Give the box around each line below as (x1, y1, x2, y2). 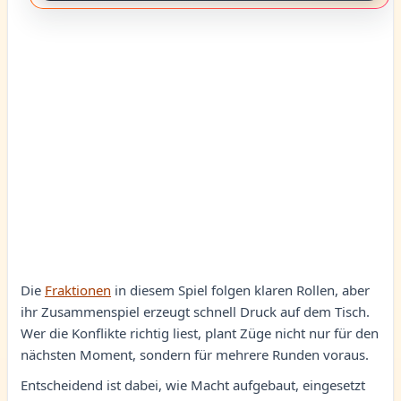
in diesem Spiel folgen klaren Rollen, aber (111, 281, 370, 299)
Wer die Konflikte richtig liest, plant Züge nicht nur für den (21, 324, 379, 342)
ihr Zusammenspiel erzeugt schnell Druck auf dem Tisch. (21, 303, 370, 320)
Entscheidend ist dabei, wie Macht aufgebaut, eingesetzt (21, 376, 365, 394)
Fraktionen (45, 281, 111, 299)
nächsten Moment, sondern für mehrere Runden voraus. (21, 346, 369, 363)
